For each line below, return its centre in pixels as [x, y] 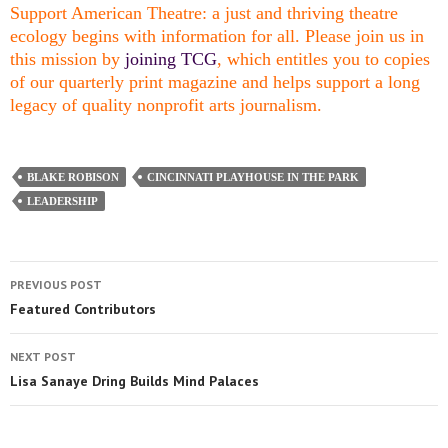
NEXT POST [43, 357]
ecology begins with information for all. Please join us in [217, 36]
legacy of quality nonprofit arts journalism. [166, 105]
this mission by [67, 59]
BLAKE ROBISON [73, 177]
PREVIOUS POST [56, 285]
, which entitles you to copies [323, 59]
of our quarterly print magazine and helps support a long [215, 82]
